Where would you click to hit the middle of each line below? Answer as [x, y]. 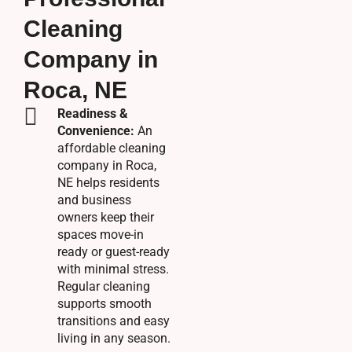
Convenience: [95, 131]
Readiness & [92, 114]
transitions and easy [113, 321]
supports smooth [104, 304]
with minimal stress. [113, 269]
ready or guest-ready [113, 252]
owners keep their [105, 217]
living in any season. [114, 338]
